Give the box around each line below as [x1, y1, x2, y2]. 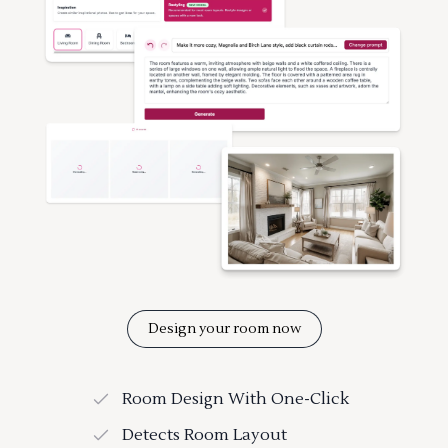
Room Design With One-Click [122, 389, 349, 410]
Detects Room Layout [122, 425, 287, 446]
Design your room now [147, 320, 301, 339]
